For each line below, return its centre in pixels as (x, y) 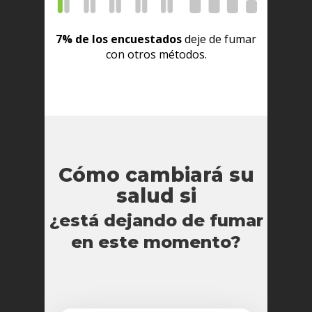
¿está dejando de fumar (156, 221)
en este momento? (156, 242)
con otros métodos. (156, 55)
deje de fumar (220, 39)
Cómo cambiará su (156, 175)
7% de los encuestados (120, 39)
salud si (156, 196)
